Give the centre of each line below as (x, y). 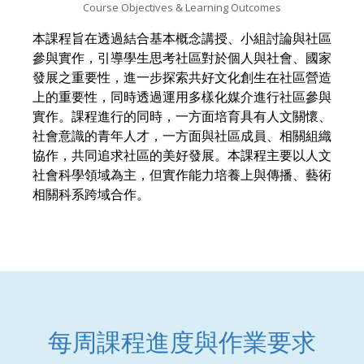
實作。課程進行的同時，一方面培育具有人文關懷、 (182, 117)
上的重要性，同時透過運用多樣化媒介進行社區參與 (182, 97)
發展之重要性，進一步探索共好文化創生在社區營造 (182, 78)
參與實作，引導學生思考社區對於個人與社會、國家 (182, 58)
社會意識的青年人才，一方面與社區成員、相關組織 (182, 136)
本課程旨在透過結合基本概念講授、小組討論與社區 (182, 39)
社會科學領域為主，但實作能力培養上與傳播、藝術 (182, 175)
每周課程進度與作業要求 (182, 342)
